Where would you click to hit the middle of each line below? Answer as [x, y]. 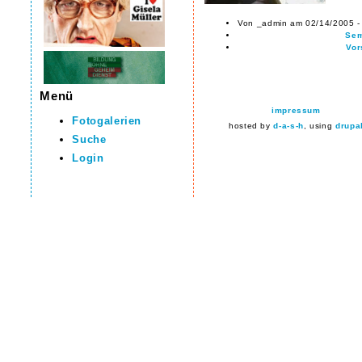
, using [319, 125]
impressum [296, 110]
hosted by [251, 125]
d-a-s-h [288, 125]
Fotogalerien [107, 121]
